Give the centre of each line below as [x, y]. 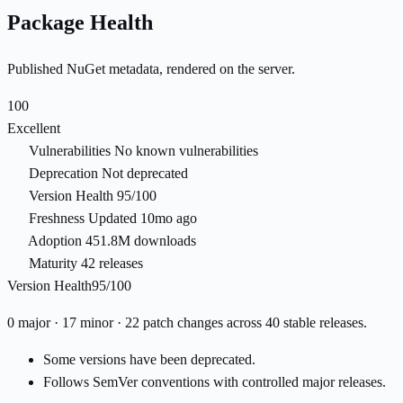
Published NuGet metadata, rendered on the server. [151, 69]
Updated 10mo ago [143, 219]
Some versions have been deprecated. [149, 360]
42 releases [112, 264]
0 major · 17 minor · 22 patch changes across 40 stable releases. [187, 323]
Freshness [57, 219]
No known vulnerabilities [186, 151]
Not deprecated [145, 174]
